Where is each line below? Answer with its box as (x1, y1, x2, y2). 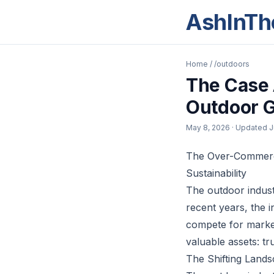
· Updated (232, 123, 269, 132)
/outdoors (214, 59, 250, 68)
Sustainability (186, 167, 246, 179)
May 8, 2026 (186, 123, 230, 132)
